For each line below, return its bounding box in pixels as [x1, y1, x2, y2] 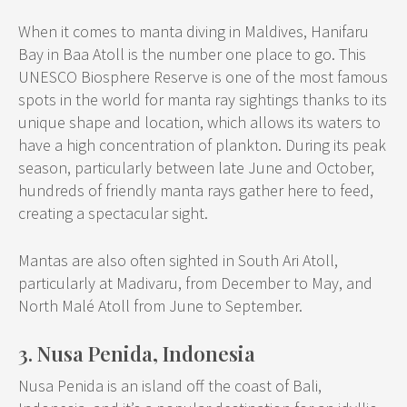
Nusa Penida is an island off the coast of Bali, [18, 374, 322, 396]
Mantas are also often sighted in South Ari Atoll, [18, 249, 338, 271]
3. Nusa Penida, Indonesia [18, 339, 255, 367]
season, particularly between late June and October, [18, 156, 374, 178]
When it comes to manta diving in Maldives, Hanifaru [18, 20, 369, 42]
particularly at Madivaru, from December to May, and [18, 272, 372, 293]
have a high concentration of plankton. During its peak [18, 134, 386, 155]
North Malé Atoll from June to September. [18, 294, 303, 316]
